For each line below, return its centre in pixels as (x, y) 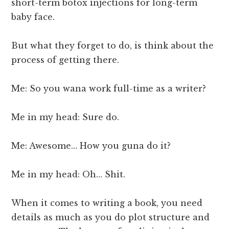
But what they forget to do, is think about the (113, 46)
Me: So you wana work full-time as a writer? (109, 89)
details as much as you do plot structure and (111, 217)
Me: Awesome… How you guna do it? (91, 146)
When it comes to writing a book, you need (107, 203)
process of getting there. (65, 60)
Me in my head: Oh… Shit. (68, 175)
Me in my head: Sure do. (65, 117)
